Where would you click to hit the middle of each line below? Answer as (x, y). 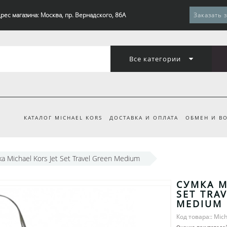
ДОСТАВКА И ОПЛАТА (144, 118)
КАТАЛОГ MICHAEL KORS (63, 118)
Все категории (155, 59)
